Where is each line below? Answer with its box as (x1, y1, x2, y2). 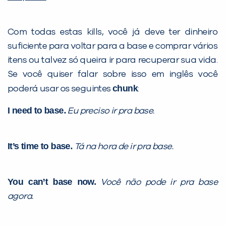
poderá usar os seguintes (8, 84, 113, 93)
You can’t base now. (8, 176, 96, 187)
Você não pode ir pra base (100, 177, 218, 187)
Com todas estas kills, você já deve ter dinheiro (8, 27, 217, 37)
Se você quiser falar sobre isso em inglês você (8, 69, 217, 79)
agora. (8, 191, 34, 201)
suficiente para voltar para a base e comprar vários (8, 41, 217, 51)
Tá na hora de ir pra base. (74, 142, 175, 151)
